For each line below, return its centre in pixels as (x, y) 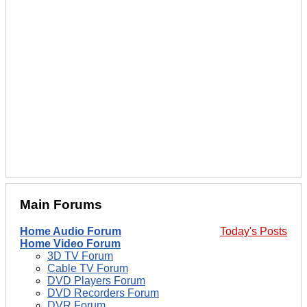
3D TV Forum (80, 256)
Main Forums (61, 205)
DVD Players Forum (96, 280)
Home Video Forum (70, 243)
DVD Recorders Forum (103, 293)
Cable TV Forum (88, 268)
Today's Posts (254, 231)
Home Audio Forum (71, 231)
